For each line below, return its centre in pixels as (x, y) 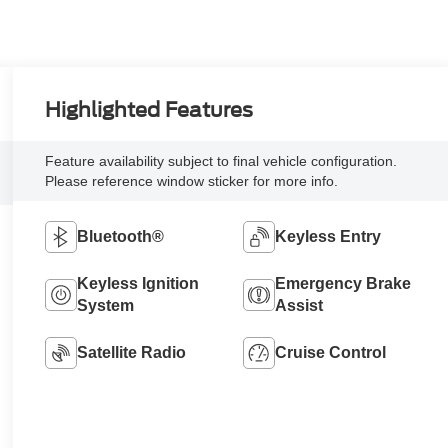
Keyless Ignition (137, 284)
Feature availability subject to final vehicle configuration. (220, 161)
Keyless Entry (327, 237)
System (105, 306)
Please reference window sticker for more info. (191, 181)
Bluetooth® (120, 237)
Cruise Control (330, 353)
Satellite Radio (131, 353)
